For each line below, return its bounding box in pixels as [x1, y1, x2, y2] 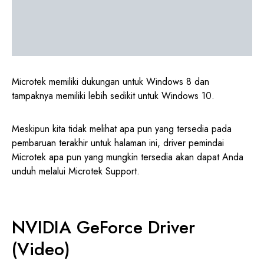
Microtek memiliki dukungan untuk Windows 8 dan [12, 75, 209, 89]
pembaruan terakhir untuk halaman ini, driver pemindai [12, 136, 224, 150]
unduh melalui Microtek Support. [12, 164, 140, 179]
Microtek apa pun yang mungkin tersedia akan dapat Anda [12, 150, 243, 164]
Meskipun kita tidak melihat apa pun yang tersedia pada [12, 122, 232, 136]
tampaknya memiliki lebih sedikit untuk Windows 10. [12, 89, 214, 103]
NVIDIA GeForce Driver [12, 214, 195, 240]
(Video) [12, 236, 70, 262]
